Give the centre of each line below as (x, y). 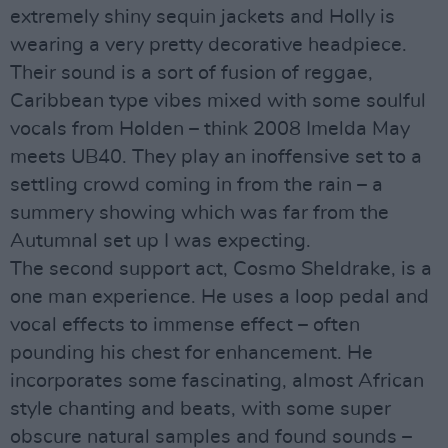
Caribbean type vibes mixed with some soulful (218, 101)
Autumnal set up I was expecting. (160, 241)
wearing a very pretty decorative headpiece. (208, 45)
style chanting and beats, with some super (200, 409)
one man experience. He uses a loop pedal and (219, 297)
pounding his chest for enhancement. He (191, 353)
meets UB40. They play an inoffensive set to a (216, 157)
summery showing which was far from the (199, 213)
